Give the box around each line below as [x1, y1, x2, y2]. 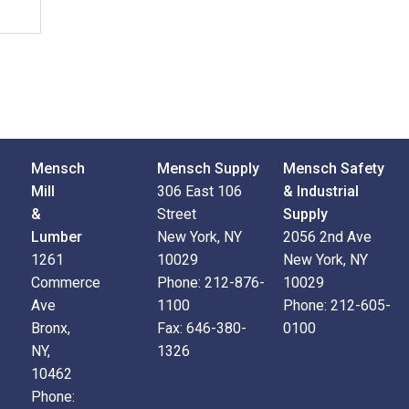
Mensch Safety [282, 160, 384, 177]
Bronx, [30, 320, 70, 337]
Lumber [30, 228, 82, 246]
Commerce [30, 274, 100, 291]
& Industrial [282, 183, 359, 200]
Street [156, 205, 196, 223]
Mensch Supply [156, 160, 259, 177]
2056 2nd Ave [282, 228, 372, 246]
